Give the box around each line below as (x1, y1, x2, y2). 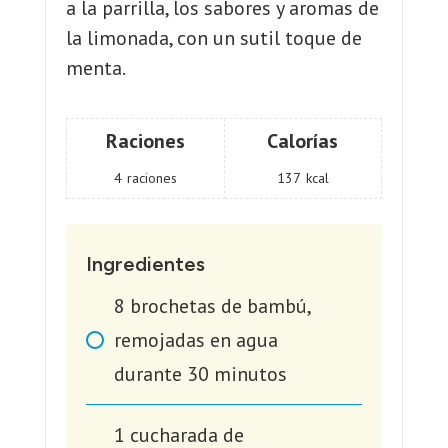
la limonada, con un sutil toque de (65, 25, 362, 52)
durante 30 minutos (113, 361, 287, 388)
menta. (65, 55, 126, 82)
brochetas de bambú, (129, 293, 310, 320)
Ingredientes (85, 252, 205, 277)
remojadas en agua (113, 327, 278, 354)
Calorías (267, 128, 339, 155)
